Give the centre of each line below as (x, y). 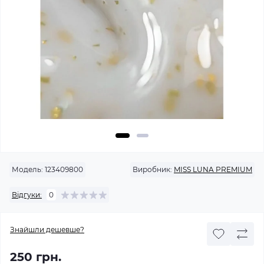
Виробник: (152, 169)
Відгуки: (27, 194)
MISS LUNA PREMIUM (213, 169)
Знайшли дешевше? (47, 230)
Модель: (27, 169)
